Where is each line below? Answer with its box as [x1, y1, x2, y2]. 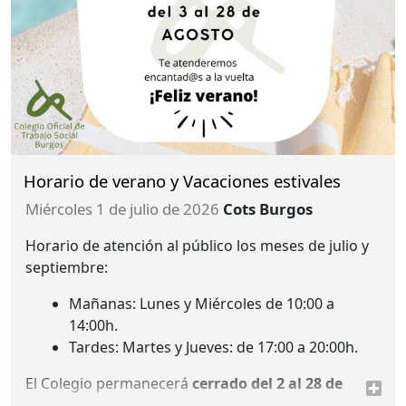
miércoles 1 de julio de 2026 [38, 198, 219, 220]
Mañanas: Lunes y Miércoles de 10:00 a [69, 294, 334, 314]
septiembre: [25, 257, 108, 278]
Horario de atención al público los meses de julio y [25, 236, 369, 256]
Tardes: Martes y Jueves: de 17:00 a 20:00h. [69, 337, 358, 358]
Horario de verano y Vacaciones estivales [23, 169, 341, 193]
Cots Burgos [222, 198, 313, 220]
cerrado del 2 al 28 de [192, 373, 343, 394]
